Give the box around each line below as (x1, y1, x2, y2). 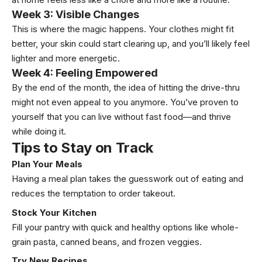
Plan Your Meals (12, 158, 82, 170)
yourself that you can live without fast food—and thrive (12, 111, 231, 122)
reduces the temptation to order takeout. (12, 188, 175, 199)
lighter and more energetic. (12, 53, 120, 64)
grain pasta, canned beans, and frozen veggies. (12, 236, 202, 247)
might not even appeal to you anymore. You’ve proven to (12, 96, 239, 108)
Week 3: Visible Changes (12, 8, 139, 20)
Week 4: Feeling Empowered (12, 67, 158, 79)
